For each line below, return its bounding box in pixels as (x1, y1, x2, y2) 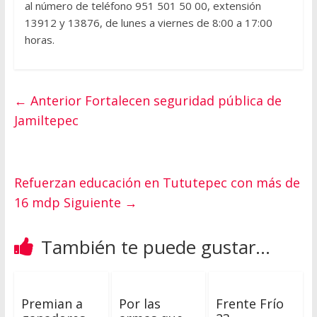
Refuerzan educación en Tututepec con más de (13, 174, 300, 192)
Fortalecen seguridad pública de (81, 92, 282, 110)
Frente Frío (216, 295, 284, 313)
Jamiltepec (13, 112, 79, 129)
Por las (118, 295, 161, 313)
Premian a (21, 295, 83, 313)
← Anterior (13, 92, 81, 110)
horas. (24, 33, 54, 47)
